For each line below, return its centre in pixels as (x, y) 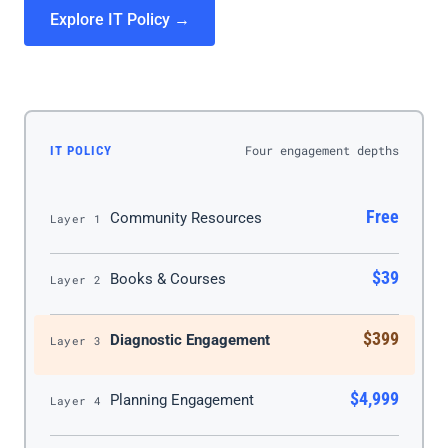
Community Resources (185, 217)
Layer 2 (75, 279)
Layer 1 (75, 218)
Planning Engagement (181, 399)
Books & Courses (167, 278)
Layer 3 (75, 340)
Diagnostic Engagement (189, 339)
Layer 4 (75, 400)
